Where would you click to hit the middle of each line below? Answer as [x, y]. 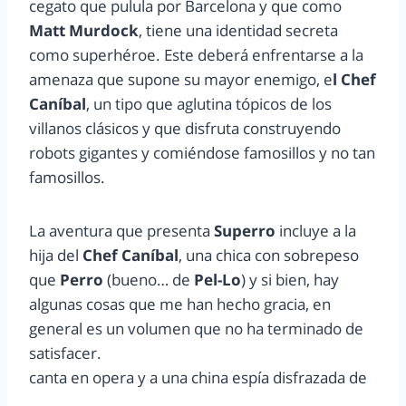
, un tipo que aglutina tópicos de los [209, 104]
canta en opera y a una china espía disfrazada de [198, 378]
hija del [56, 256]
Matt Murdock [84, 31]
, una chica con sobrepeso [269, 256]
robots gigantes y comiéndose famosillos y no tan [202, 153]
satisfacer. [65, 353]
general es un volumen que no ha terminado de [196, 329]
